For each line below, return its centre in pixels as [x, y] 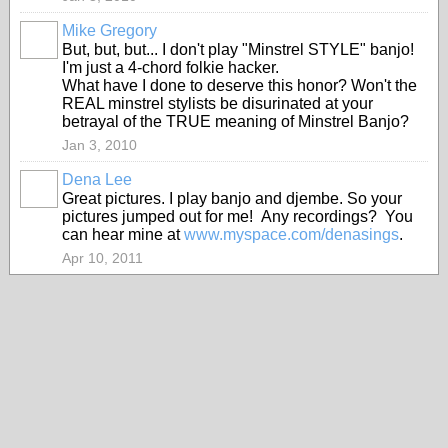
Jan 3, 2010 [99, 145]
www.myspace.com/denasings [291, 234]
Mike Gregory [109, 30]
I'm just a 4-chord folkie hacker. [170, 67]
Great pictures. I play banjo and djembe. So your [232, 198]
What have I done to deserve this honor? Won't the [239, 85]
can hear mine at [123, 234]
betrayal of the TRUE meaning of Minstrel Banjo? [235, 121]
